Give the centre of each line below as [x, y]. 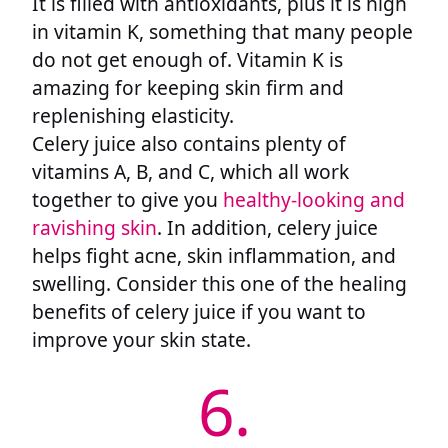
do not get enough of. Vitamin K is [187, 59]
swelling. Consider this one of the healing [219, 283]
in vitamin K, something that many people [222, 31]
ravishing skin [94, 227]
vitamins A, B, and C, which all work [190, 171]
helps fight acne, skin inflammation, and [214, 255]
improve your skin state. [141, 339]
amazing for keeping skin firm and [188, 87]
